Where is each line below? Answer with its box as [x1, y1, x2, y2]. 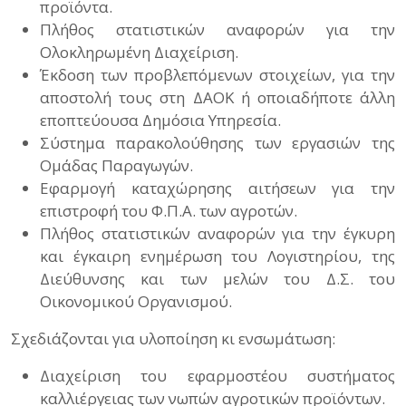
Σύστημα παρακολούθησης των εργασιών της [40, 132, 395, 153]
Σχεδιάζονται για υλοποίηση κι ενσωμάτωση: [11, 328, 335, 349]
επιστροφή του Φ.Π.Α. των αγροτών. [40, 200, 297, 221]
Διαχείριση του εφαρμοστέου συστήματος [40, 365, 395, 386]
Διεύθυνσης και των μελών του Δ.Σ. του [40, 268, 395, 289]
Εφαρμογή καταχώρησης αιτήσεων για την [40, 178, 395, 198]
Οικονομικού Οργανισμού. [40, 291, 232, 312]
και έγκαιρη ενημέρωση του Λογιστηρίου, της [40, 246, 395, 266]
